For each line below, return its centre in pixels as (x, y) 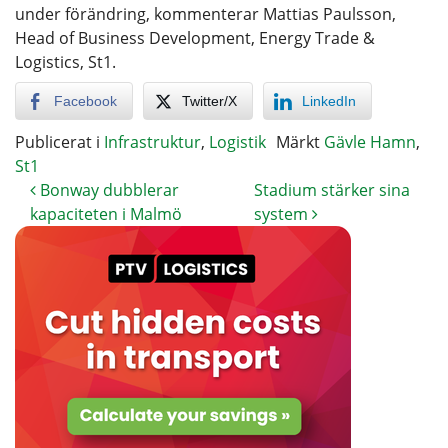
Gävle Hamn (370, 141)
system (282, 213)
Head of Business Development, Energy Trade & (195, 37)
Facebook (85, 100)
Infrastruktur (152, 141)
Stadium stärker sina (331, 189)
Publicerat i (59, 141)
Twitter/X (209, 100)
